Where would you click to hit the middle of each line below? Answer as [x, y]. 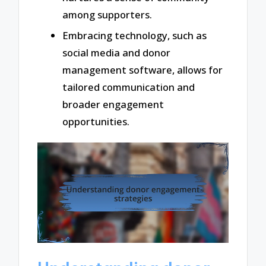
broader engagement [113, 104]
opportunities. [96, 122]
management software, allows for [142, 70]
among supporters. [107, 14]
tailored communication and [129, 87]
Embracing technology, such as [134, 36]
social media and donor [116, 53]
